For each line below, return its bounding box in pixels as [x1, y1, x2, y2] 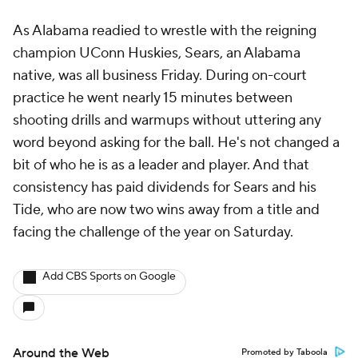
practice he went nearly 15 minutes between [13, 89, 292, 107]
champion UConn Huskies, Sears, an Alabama [13, 44, 300, 62]
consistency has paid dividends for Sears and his [13, 178, 316, 197]
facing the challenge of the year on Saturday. [13, 223, 293, 241]
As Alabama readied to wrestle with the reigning [13, 22, 316, 40]
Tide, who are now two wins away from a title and [13, 201, 320, 219]
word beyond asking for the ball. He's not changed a [13, 133, 340, 152]
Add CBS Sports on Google [42, 269, 176, 284]
